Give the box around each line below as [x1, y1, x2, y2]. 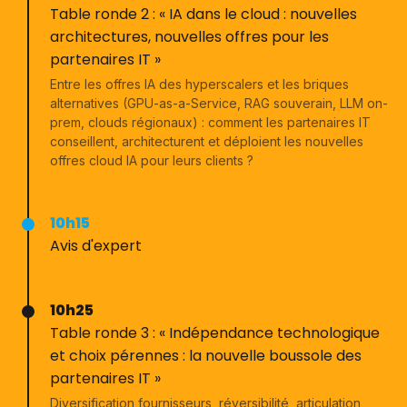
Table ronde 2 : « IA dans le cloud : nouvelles [50, 4, 357, 25]
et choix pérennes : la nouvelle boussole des [50, 345, 362, 366]
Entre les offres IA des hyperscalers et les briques [50, 76, 349, 92]
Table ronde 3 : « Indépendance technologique [50, 323, 380, 343]
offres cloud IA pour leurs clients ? [50, 153, 253, 168]
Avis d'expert [50, 235, 142, 256]
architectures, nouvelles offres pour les [50, 26, 329, 47]
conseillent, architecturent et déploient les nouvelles [50, 134, 363, 149]
